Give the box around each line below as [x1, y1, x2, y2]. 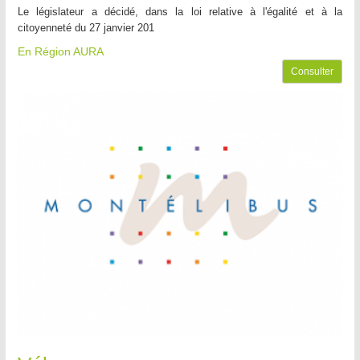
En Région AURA [18, 45, 104, 59]
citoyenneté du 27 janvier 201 [18, 22, 154, 35]
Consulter [291, 66, 333, 78]
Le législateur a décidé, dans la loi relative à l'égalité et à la [18, 6, 342, 18]
